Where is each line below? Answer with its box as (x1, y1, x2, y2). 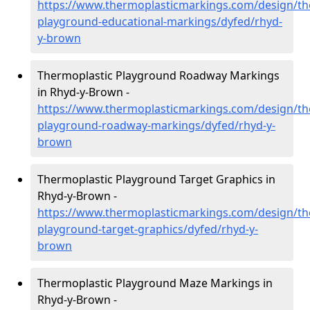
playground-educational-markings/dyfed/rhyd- (37, 14, 282, 29)
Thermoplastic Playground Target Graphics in (37, 172, 275, 187)
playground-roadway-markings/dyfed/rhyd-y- (37, 118, 275, 133)
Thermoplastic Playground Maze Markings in (37, 275, 273, 291)
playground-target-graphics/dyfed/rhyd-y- (37, 221, 258, 237)
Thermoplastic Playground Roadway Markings (37, 68, 280, 83)
